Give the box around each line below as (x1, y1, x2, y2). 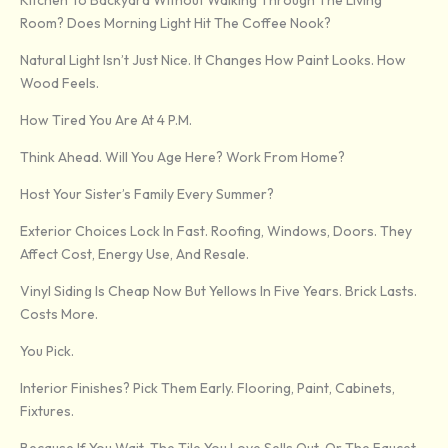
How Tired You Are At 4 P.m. (20, 111, 192, 130)
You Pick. (20, 342, 74, 361)
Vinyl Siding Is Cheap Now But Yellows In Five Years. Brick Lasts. (20, 282, 417, 301)
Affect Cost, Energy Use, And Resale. (20, 245, 249, 264)
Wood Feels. (20, 74, 99, 93)
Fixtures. (20, 402, 74, 421)
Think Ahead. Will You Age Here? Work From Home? (20, 148, 345, 167)
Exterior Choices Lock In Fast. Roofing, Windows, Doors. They (20, 222, 412, 241)
